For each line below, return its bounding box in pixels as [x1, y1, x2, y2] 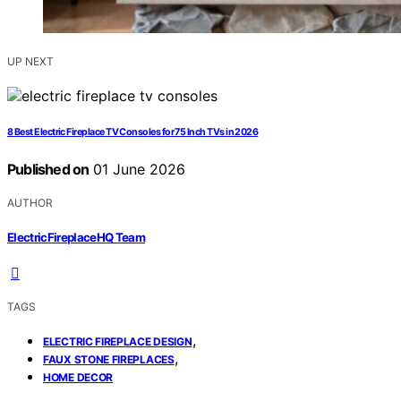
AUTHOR [7, 196, 53, 210]
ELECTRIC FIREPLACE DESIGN [43, 334, 192, 348]
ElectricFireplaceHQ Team [7, 229, 146, 244]
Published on [7, 160, 90, 179]
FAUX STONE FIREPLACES [43, 352, 175, 366]
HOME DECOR [43, 370, 113, 384]
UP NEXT [7, 55, 54, 69]
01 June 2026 [89, 160, 186, 179]
